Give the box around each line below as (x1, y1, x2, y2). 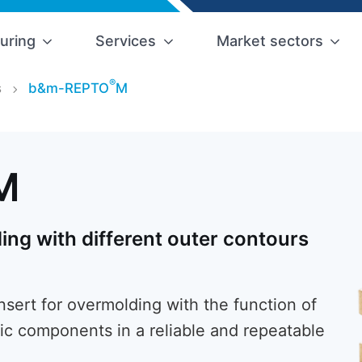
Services (95, 32, 157, 50)
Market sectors (216, 32, 323, 50)
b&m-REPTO (27, 80, 109, 97)
